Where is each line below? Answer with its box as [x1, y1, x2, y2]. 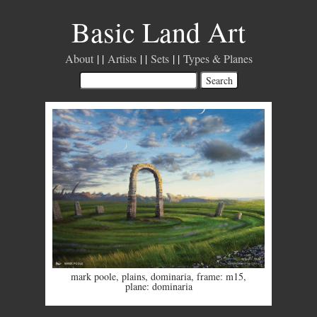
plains [122, 270, 145, 283]
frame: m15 [197, 270, 243, 283]
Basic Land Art [71, 13, 246, 50]
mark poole [71, 270, 116, 283]
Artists [107, 51, 137, 66]
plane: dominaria [125, 279, 192, 293]
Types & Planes [183, 51, 253, 66]
